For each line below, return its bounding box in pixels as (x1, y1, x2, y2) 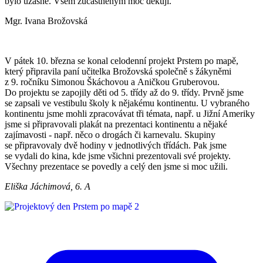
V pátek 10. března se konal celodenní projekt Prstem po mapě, (5, 55, 238, 66)
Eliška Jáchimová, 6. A (5, 181, 90, 191)
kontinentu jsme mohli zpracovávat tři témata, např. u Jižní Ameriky (5, 108, 255, 119)
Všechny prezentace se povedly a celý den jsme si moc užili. (5, 161, 228, 171)
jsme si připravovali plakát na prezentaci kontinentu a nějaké (5, 119, 227, 129)
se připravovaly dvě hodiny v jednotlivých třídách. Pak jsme (5, 140, 227, 150)
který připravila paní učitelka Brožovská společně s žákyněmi (5, 66, 231, 76)
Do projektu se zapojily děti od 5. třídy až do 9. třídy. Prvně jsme (5, 87, 244, 97)
